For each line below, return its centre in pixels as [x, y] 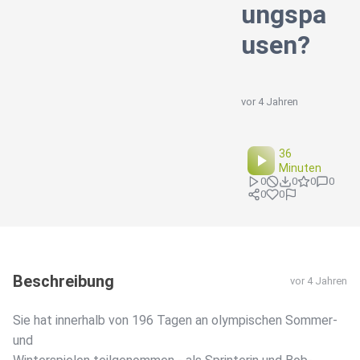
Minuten [301, 168]
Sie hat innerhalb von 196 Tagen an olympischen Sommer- [175, 321]
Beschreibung [63, 282]
